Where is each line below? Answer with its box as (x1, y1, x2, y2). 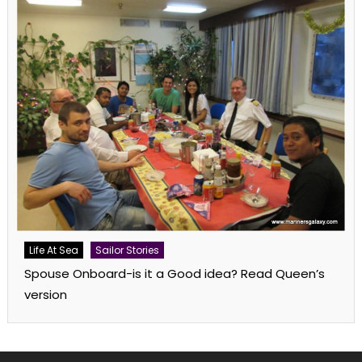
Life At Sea (28, 242, 78, 257)
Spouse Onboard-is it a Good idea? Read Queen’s (23, 264, 325, 282)
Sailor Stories (95, 242, 159, 257)
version (23, 285, 67, 303)
